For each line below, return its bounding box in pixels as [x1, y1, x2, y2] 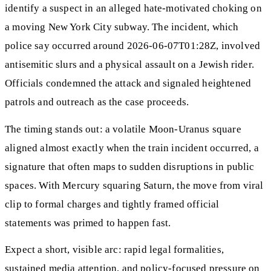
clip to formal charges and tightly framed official [5, 198, 220, 210]
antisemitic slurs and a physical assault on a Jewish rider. [5, 59, 254, 71]
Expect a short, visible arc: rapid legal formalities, [5, 244, 224, 256]
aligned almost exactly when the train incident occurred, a [5, 142, 259, 154]
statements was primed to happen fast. [5, 217, 171, 229]
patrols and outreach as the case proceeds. [5, 96, 189, 108]
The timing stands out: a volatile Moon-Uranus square [5, 123, 241, 135]
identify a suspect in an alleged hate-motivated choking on [5, 2, 262, 15]
